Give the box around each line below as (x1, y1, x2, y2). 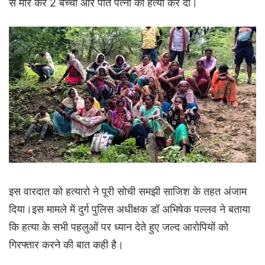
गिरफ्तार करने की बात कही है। (9, 238, 124, 251)
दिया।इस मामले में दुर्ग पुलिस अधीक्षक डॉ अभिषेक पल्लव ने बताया (9, 203, 250, 216)
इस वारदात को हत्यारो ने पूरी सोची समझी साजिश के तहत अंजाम (9, 185, 247, 198)
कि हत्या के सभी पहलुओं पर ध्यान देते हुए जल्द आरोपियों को (9, 221, 228, 234)
